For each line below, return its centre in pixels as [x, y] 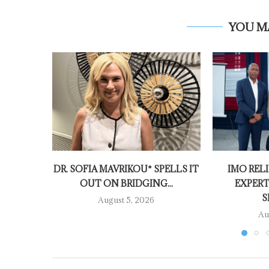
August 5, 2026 [126, 200]
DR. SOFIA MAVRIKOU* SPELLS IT [126, 169]
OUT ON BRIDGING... [126, 184]
